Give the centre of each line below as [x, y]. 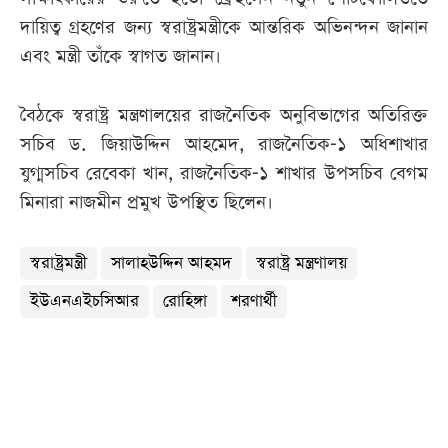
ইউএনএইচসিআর [84, 302]
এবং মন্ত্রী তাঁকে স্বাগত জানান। [120, 57]
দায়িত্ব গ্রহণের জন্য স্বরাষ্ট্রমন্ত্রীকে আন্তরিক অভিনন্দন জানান [224, 28]
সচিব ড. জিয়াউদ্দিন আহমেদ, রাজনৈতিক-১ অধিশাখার [224, 145]
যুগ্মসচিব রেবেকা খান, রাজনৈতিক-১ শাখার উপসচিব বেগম [224, 174]
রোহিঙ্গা [185, 302]
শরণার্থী [254, 302]
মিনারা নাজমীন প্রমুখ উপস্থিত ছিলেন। [146, 203]
